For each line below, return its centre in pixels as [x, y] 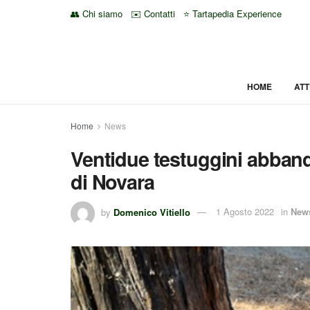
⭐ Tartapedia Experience [232, 13]
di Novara [112, 182]
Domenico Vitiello [152, 212]
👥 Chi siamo [97, 13]
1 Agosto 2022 [245, 212]
